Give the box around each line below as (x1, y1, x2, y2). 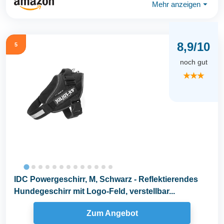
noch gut (179, 57, 207, 66)
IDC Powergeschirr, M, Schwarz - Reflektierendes (14, 175, 198, 184)
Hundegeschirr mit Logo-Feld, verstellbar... (14, 187, 175, 196)
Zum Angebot (86, 208, 138, 217)
